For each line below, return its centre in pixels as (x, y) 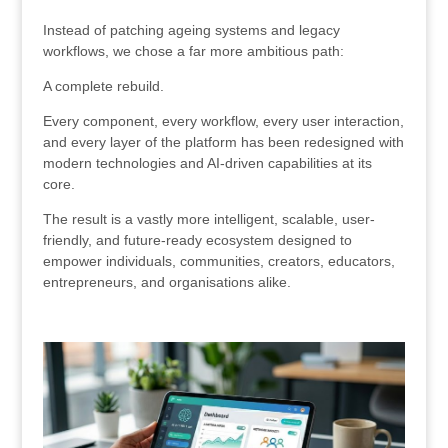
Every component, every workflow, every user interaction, (223, 121)
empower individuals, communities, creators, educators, (218, 261)
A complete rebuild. (103, 86)
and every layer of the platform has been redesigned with (223, 142)
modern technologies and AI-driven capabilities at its (207, 163)
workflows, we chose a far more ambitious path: (193, 51)
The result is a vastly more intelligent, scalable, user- (208, 219)
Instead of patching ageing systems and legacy (191, 30)
